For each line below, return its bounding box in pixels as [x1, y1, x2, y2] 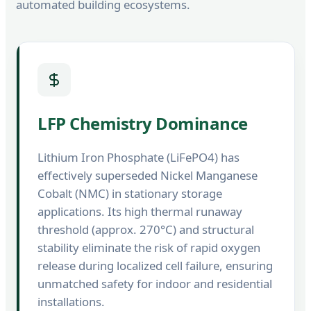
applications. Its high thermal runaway [37, 203, 242, 219]
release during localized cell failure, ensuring [37, 257, 273, 274]
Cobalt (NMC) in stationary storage [37, 185, 222, 201]
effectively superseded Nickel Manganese [37, 167, 258, 183]
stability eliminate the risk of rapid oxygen [37, 239, 260, 255]
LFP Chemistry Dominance [37, 111, 248, 135]
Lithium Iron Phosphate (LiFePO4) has [37, 149, 239, 165]
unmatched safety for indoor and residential [37, 275, 272, 292]
